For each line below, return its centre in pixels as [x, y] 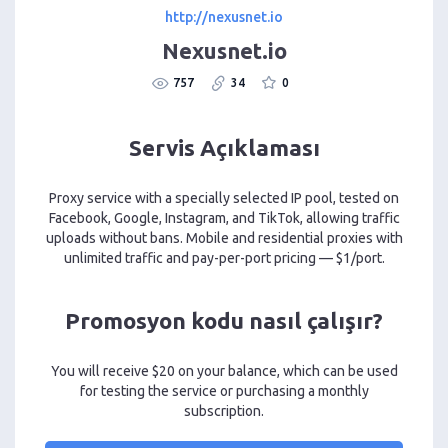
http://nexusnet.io [224, 16]
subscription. [224, 411]
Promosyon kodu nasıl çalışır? [224, 321]
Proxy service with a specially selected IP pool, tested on [224, 198]
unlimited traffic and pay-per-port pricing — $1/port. [224, 258]
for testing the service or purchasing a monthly [224, 391]
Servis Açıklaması [224, 148]
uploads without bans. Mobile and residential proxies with [224, 238]
